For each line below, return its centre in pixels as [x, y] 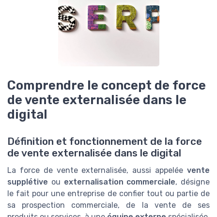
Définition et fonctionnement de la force [105, 141]
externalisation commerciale [120, 182]
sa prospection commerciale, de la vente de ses [108, 205]
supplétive [28, 182]
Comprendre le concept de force [107, 85]
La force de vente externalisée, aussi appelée [97, 170]
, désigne [193, 182]
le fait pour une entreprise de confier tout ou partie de [108, 193]
